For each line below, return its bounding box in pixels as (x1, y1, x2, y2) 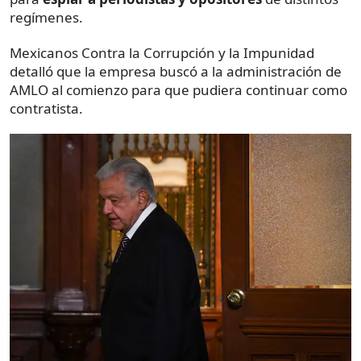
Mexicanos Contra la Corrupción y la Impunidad (10, 44, 314, 63)
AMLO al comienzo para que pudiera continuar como (10, 81, 347, 100)
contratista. (10, 99, 83, 118)
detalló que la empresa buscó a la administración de (10, 62, 342, 81)
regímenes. (10, 8, 83, 27)
